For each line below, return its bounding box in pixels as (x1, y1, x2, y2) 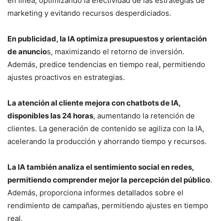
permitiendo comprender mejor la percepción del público (7, 175, 210, 184)
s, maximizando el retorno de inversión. (47, 46, 184, 56)
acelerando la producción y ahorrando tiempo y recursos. (7, 136, 207, 146)
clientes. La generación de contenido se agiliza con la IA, (7, 123, 204, 133)
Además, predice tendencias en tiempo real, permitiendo (7, 59, 205, 69)
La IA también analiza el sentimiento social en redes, (7, 162, 194, 172)
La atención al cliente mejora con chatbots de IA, (7, 98, 181, 108)
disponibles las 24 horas (7, 110, 93, 120)
